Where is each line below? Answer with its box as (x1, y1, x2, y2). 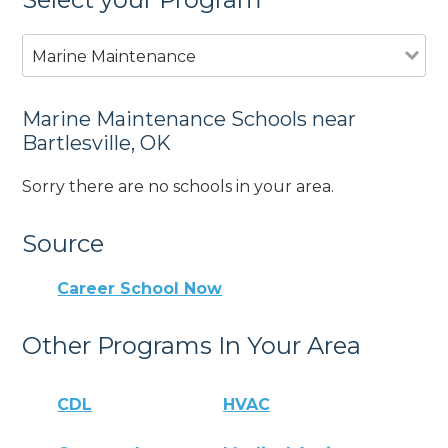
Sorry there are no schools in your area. (22, 176, 335, 196)
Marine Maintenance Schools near (22, 106, 357, 131)
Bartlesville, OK (22, 130, 172, 155)
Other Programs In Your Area (22, 331, 362, 361)
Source (22, 228, 105, 258)
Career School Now (57, 279, 223, 299)
